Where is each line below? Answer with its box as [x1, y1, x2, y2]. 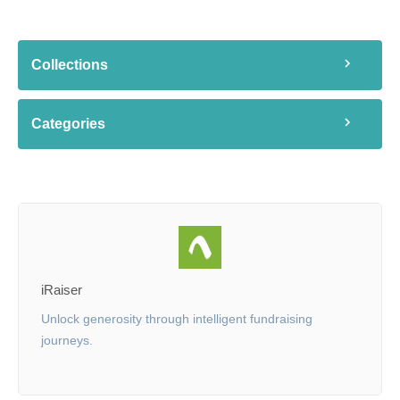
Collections [31, 57, 108, 72]
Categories [31, 116, 105, 131]
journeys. [41, 333, 93, 347]
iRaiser [41, 282, 82, 297]
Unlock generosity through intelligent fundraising [41, 312, 312, 326]
